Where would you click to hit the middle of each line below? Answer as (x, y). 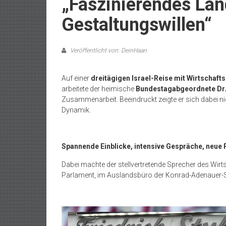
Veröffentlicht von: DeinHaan (108, 50)
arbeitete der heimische (99, 89)
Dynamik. (76, 110)
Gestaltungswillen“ (137, 25)
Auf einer (76, 78)
